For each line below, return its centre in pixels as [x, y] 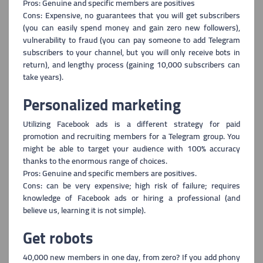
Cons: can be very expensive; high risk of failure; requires [131, 186]
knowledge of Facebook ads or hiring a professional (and [131, 198]
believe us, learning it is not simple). [84, 210]
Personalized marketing [102, 105]
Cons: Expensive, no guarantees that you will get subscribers [131, 15]
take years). [43, 77]
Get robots [58, 238]
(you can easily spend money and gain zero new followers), [131, 28]
